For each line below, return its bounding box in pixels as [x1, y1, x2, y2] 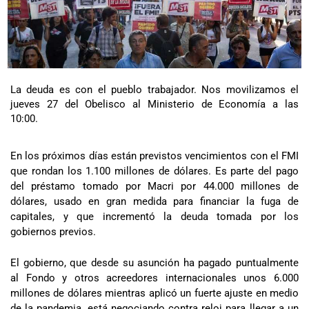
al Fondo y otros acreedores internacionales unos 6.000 [10, 271, 299, 284]
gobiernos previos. [10, 226, 96, 239]
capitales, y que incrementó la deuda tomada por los [10, 210, 299, 223]
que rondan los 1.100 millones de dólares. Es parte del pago [10, 165, 299, 178]
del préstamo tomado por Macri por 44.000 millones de [10, 180, 299, 193]
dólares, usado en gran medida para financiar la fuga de [10, 195, 299, 208]
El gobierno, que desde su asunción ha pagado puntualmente [10, 256, 299, 269]
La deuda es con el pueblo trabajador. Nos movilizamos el [10, 83, 299, 97]
